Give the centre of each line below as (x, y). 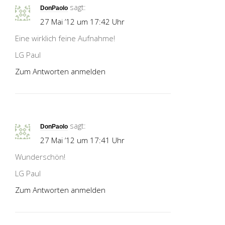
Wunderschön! (40, 157)
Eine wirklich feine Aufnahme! (65, 38)
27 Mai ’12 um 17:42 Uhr (82, 22)
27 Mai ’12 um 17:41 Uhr (82, 140)
